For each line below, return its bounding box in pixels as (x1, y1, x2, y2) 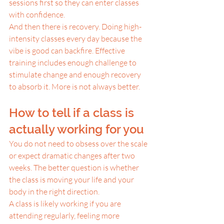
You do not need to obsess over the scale (9, 138, 149, 148)
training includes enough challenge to (9, 57, 138, 67)
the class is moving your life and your (9, 174, 135, 184)
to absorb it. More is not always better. (9, 81, 140, 91)
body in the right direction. (9, 186, 99, 196)
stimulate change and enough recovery (9, 69, 142, 79)
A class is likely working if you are (9, 198, 122, 208)
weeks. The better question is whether (9, 162, 140, 172)
